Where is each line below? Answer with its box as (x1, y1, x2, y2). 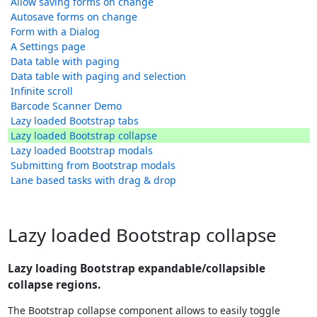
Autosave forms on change (10, 10, 137, 24)
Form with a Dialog (10, 25, 100, 39)
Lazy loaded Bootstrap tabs (10, 114, 139, 128)
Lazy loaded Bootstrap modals (10, 144, 153, 158)
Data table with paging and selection (10, 69, 186, 83)
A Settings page (10, 40, 86, 54)
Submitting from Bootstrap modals (10, 158, 175, 173)
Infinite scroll (10, 84, 73, 98)
